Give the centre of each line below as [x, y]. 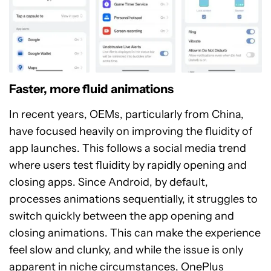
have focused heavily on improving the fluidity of [131, 132]
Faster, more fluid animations [91, 89]
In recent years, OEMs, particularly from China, [126, 115]
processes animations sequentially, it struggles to [133, 199]
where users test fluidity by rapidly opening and [128, 165]
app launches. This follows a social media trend [128, 149]
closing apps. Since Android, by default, [109, 182]
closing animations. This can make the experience [135, 233]
